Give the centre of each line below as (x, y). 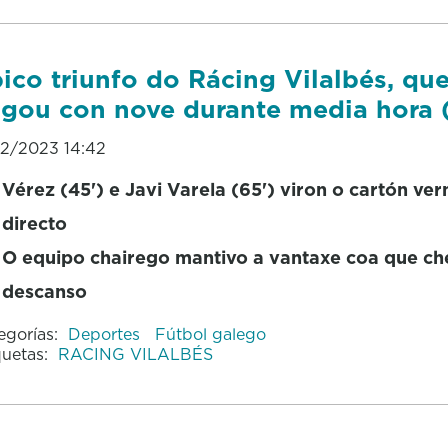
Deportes (106, 333)
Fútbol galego (210, 333)
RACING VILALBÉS (135, 353)
